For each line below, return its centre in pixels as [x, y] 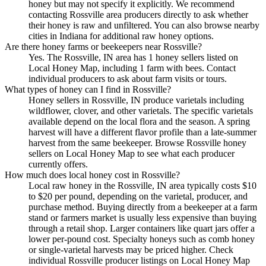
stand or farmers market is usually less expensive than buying [142, 217]
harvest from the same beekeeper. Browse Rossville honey [137, 142]
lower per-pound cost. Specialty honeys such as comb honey [142, 239]
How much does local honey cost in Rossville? [92, 175]
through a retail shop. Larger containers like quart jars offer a [142, 228]
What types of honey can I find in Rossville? [88, 89]
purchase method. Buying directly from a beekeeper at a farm [143, 207]
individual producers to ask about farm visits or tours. [128, 78]
